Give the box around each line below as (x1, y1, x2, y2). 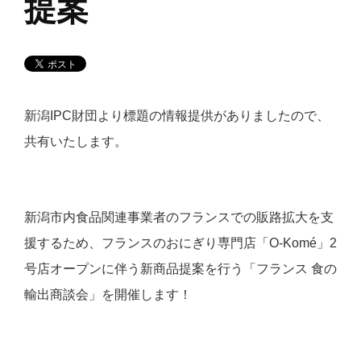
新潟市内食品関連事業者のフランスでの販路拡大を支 (24, 210, 334, 224)
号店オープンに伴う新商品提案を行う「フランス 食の (24, 262, 337, 276)
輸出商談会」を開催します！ (24, 288, 192, 301)
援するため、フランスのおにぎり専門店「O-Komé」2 (24, 236, 337, 250)
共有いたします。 (24, 135, 127, 148)
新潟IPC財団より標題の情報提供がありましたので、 (24, 109, 330, 122)
